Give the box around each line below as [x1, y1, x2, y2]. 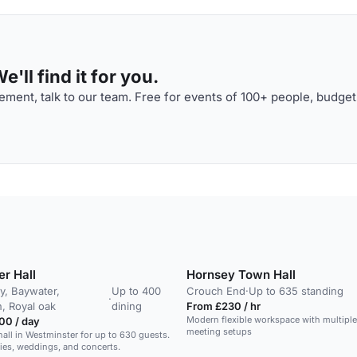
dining [111, 300, 142, 312]
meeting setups [186, 326, 252, 337]
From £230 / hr [186, 300, 261, 312]
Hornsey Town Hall [186, 267, 296, 282]
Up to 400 [111, 284, 161, 297]
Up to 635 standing [249, 284, 343, 297]
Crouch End [186, 284, 245, 297]
